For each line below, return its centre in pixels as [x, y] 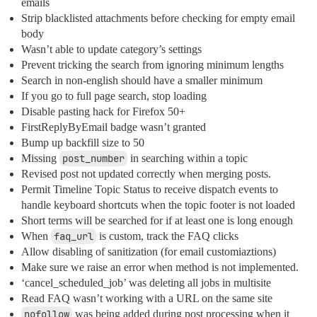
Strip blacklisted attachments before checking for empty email [158, 18]
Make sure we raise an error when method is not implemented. [160, 267]
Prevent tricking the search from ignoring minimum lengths [152, 65]
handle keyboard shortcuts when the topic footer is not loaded [158, 205]
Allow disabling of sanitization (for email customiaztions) [149, 252]
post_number [93, 159]
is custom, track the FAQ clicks [167, 236]
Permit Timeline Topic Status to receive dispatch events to [150, 190]
